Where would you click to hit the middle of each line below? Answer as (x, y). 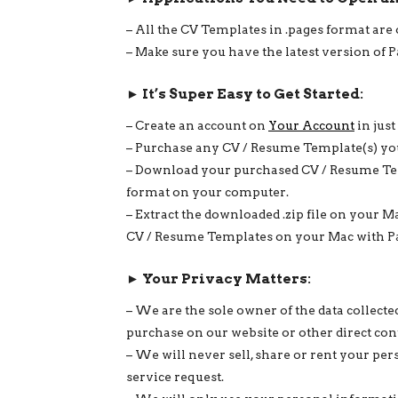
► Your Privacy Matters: (219, 279)
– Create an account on (197, 125)
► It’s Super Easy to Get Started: (245, 94)
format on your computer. (207, 191)
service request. (175, 376)
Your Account (311, 125)
